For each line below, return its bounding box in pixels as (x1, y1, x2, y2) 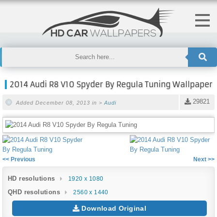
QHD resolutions (8, 188, 60, 196)
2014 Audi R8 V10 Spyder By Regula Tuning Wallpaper (9, 79, 213, 89)
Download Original (79, 204, 147, 212)
